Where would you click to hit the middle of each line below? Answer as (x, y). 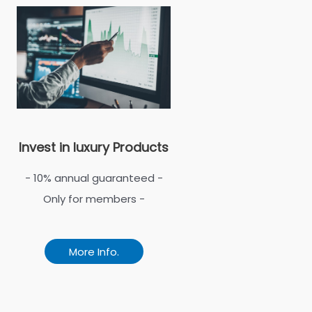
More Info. (94, 251)
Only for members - (94, 198)
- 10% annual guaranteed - (94, 178)
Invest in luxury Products (94, 147)
